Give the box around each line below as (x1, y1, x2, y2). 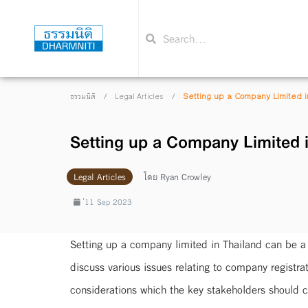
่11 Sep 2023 (85, 195, 132, 209)
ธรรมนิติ (70, 91, 96, 102)
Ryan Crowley (157, 168, 211, 185)
